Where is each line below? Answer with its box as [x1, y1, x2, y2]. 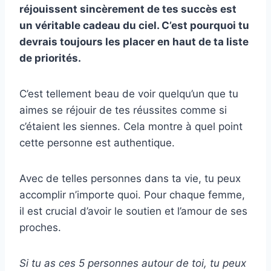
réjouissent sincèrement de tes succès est [19, 2, 237, 15]
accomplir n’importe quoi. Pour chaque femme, [19, 188, 245, 201]
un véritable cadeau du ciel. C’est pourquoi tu [19, 19, 249, 31]
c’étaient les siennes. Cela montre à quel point [19, 120, 243, 132]
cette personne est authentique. [19, 136, 175, 149]
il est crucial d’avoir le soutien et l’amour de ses [19, 204, 247, 217]
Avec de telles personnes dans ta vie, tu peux [19, 172, 241, 184]
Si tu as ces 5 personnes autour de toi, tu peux [19, 256, 246, 269]
